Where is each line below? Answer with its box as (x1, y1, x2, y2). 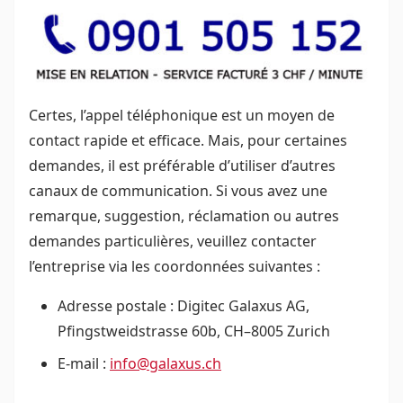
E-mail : (58, 354, 110, 374)
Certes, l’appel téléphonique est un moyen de (29, 105, 335, 126)
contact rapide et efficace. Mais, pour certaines (29, 130, 347, 151)
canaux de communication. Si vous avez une (29, 181, 327, 201)
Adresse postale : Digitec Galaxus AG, (58, 296, 309, 317)
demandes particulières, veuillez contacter (29, 231, 317, 252)
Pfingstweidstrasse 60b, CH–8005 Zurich (58, 321, 334, 342)
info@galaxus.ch (110, 354, 221, 374)
